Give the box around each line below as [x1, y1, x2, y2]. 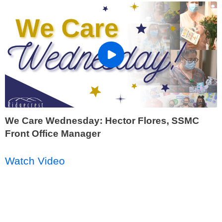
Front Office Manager [5, 128, 101, 139]
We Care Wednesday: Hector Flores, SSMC [5, 115, 199, 126]
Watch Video [5, 155, 65, 167]
